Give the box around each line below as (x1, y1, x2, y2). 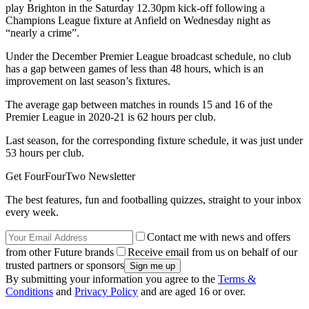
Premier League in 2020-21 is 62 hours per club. (6, 111, 216, 123)
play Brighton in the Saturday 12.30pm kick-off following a (6, 2, 265, 14)
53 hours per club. (6, 147, 84, 159)
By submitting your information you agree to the (6, 273, 218, 286)
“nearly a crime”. (6, 27, 79, 39)
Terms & (218, 273, 256, 286)
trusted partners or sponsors (6, 259, 124, 272)
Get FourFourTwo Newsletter (6, 170, 135, 183)
